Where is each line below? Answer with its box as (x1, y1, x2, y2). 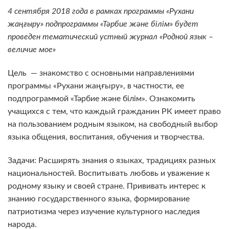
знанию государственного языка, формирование (8, 194, 190, 203)
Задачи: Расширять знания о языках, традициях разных (8, 156, 216, 165)
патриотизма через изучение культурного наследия (8, 207, 200, 216)
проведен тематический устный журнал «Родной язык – (8, 33, 213, 41)
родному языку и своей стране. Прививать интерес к (8, 181, 205, 190)
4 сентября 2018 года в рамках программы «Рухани (8, 7, 194, 16)
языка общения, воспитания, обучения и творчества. (8, 132, 204, 141)
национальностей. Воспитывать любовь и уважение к (8, 169, 210, 177)
